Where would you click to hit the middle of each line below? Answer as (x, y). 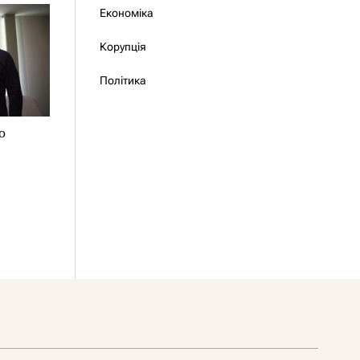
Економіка (126, 13)
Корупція (123, 47)
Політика (123, 80)
